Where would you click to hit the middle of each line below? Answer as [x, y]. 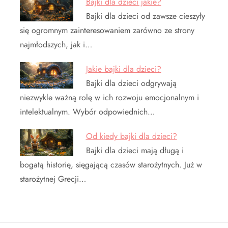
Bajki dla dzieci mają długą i [135, 150]
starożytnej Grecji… [53, 179]
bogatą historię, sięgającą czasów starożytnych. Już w [111, 164]
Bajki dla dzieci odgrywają [131, 83]
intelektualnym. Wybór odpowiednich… [87, 111]
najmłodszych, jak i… [56, 44]
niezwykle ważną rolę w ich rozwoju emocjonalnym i [109, 97]
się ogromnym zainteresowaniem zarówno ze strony [107, 30]
